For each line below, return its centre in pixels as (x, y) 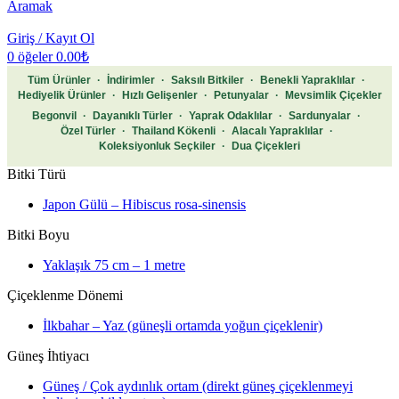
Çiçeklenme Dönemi (65, 295)
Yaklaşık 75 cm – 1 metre (114, 265)
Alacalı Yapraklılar (277, 131)
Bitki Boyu (38, 235)
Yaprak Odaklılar (231, 116)
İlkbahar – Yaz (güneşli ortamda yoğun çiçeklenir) (183, 326)
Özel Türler (88, 131)
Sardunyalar (320, 116)
